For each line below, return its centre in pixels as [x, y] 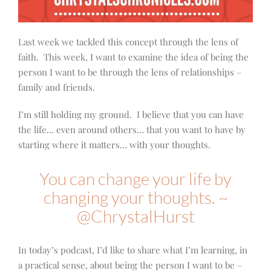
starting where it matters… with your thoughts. [114, 145]
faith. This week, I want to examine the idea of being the [133, 57]
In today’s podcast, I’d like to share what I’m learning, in [133, 250]
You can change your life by [135, 179]
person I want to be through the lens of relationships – [130, 72]
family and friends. [57, 87]
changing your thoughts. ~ [135, 198]
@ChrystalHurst [135, 216]
